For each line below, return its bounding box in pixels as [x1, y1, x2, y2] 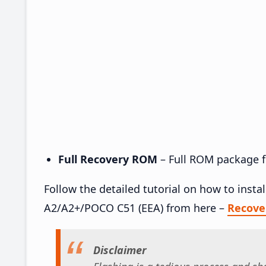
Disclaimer [93, 243, 147, 258]
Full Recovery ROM [58, 151, 157, 166]
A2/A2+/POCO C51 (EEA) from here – [44, 200, 227, 215]
